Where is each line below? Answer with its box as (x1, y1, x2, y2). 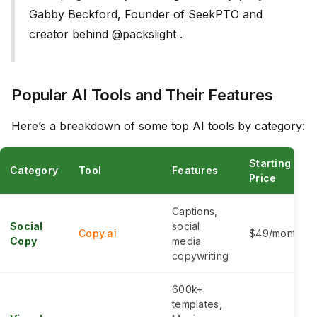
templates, (172, 298, 222, 311)
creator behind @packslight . (29, 27, 183, 42)
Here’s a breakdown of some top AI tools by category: (11, 119, 305, 134)
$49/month (249, 227, 302, 240)
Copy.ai (79, 227, 117, 240)
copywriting (172, 250, 229, 263)
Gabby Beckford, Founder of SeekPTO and (29, 7, 263, 22)
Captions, (172, 205, 218, 218)
